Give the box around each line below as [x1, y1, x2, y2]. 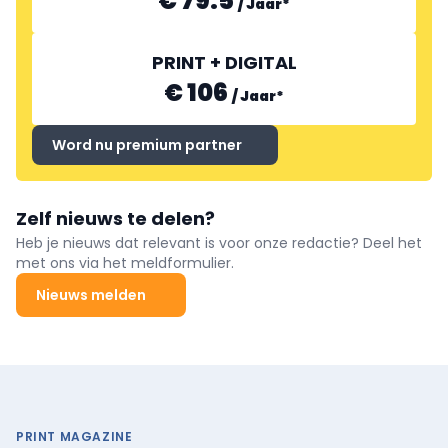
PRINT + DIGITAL [151, 49, 297, 75]
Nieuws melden [36, 284, 146, 305]
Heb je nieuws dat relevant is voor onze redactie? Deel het [16, 232, 422, 253]
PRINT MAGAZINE [16, 427, 133, 445]
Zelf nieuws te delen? [16, 205, 215, 231]
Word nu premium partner [52, 134, 242, 155]
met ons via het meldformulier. [16, 252, 234, 273]
